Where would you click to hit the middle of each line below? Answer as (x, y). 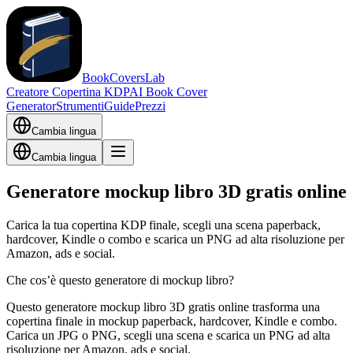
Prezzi (150, 106)
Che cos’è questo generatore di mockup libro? (120, 280)
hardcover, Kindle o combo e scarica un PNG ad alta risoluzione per (175, 239)
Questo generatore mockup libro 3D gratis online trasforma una (163, 307)
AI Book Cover (168, 92)
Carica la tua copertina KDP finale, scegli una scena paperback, (163, 225)
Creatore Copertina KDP (68, 92)
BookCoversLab (123, 78)
